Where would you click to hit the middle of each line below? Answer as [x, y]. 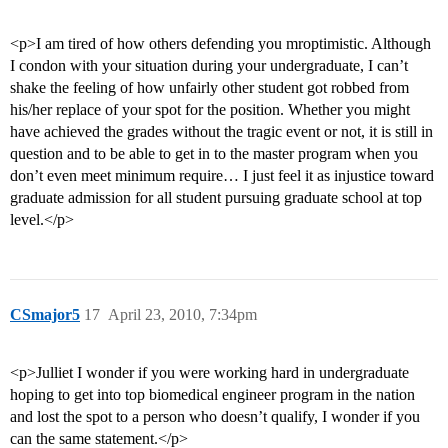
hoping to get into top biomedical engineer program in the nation [212, 395]
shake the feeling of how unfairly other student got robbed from [209, 88]
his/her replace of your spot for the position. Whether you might [210, 110]
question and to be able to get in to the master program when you [214, 154]
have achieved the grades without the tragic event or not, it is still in [221, 132]
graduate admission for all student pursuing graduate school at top [216, 198]
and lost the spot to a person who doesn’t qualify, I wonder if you [215, 417]
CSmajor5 [45, 315]
